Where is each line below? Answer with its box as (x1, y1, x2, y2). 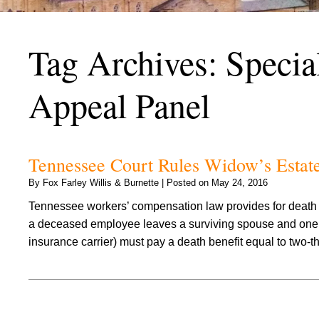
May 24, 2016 (211, 177, 268, 188)
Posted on (167, 177, 211, 188)
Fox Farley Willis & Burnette (43, 177, 159, 188)
